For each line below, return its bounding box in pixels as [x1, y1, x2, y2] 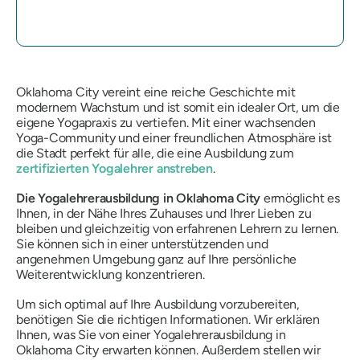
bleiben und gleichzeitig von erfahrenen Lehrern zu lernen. [16, 221, 339, 236]
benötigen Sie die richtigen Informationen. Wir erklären [16, 312, 320, 327]
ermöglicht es [260, 190, 340, 206]
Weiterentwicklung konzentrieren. [16, 267, 205, 282]
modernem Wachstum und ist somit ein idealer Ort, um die [16, 100, 340, 115]
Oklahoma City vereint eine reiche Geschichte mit [16, 84, 296, 100]
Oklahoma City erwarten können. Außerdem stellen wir [16, 342, 321, 358]
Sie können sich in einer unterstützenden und [16, 236, 268, 252]
